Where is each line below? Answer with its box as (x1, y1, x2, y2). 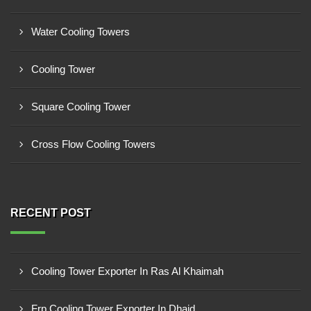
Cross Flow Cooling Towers (31, 138, 155, 150)
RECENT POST (10, 207, 91, 219)
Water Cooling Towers (31, 26, 130, 37)
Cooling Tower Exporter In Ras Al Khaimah (31, 265, 224, 277)
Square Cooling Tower (31, 101, 131, 112)
